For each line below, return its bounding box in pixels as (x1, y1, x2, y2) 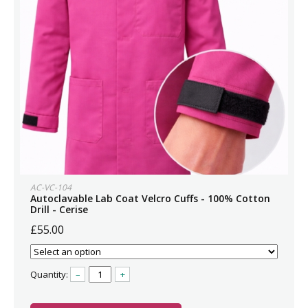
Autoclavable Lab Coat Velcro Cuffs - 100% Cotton (30, 192, 270, 205)
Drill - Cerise (30, 203, 88, 216)
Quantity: (30, 268, 70, 280)
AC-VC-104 (30, 181, 71, 193)
